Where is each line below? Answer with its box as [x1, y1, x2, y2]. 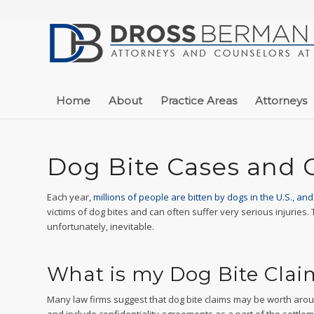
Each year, [47, 191, 93, 203]
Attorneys [255, 94, 307, 107]
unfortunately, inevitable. [47, 220, 154, 233]
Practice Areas [161, 94, 237, 107]
